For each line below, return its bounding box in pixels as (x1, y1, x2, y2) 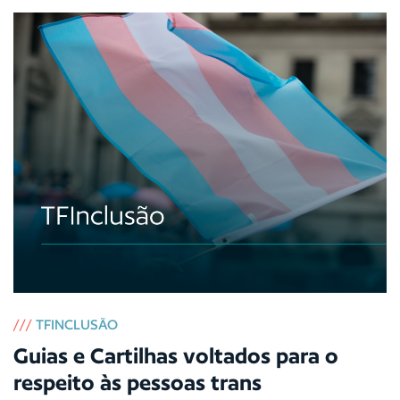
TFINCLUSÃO (36, 315, 118, 333)
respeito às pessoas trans (13, 369, 262, 396)
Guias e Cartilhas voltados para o (13, 342, 338, 369)
